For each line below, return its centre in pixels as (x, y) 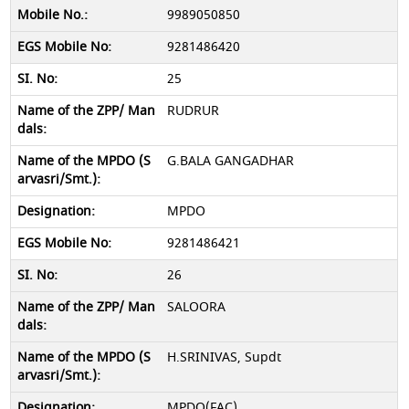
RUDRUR (193, 111)
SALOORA (196, 307)
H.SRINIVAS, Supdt (224, 357)
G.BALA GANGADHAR (230, 161)
